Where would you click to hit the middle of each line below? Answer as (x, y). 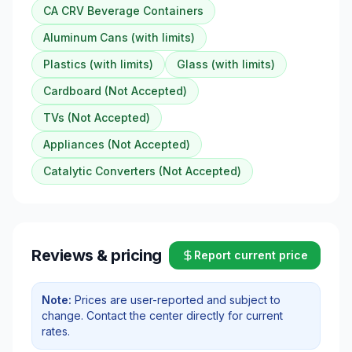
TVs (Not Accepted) (97, 118)
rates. (56, 332)
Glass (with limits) (226, 64)
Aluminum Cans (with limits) (119, 38)
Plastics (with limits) (98, 64)
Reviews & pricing (97, 256)
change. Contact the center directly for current (162, 316)
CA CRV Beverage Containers (123, 11)
